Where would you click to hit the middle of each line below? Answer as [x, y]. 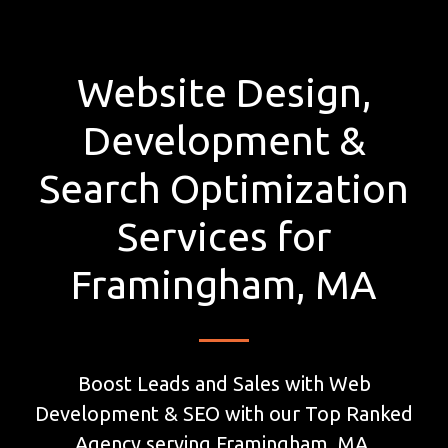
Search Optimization [224, 189]
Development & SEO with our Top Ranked [224, 413]
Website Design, [224, 93]
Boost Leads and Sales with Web [224, 383]
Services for [224, 237]
